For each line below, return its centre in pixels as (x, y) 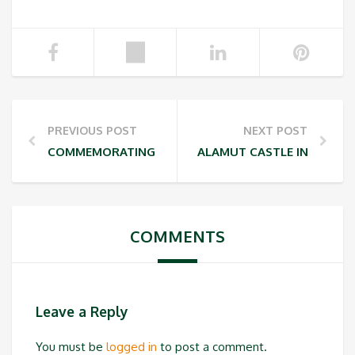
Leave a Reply (82, 311)
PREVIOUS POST (92, 131)
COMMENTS (177, 237)
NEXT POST (275, 131)
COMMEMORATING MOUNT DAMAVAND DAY (174, 152)
